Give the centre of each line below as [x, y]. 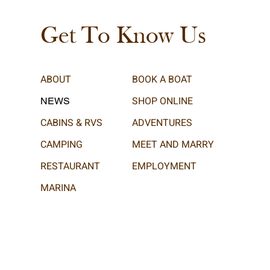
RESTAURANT [70, 166]
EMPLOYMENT [164, 166]
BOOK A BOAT [162, 80]
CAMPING [61, 145]
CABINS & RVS [71, 123]
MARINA [58, 188]
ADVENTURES [162, 123]
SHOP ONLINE [162, 101]
